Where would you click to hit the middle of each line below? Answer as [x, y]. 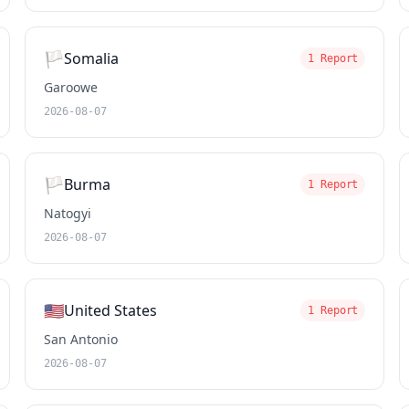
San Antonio [80, 339]
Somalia [91, 58]
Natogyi [67, 213]
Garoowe [70, 87]
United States [110, 310]
